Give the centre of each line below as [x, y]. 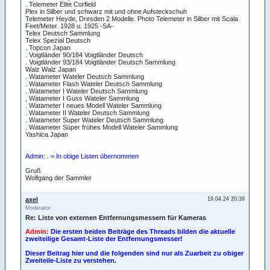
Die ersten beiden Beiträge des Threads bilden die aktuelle [143, 231]
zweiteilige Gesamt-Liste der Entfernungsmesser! [104, 238]
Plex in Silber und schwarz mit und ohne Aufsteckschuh [106, 11]
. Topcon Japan [48, 47]
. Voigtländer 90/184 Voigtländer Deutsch [84, 55]
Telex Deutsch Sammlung [63, 33]
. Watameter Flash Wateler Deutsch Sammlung [94, 83]
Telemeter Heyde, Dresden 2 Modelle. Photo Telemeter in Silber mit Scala [132, 18]
